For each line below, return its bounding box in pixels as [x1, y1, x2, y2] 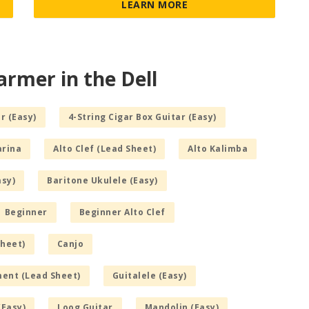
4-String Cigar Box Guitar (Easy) [68, 110, 217, 123]
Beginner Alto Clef [79, 206, 166, 218]
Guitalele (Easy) [112, 269, 187, 281]
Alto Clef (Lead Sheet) [53, 142, 156, 154]
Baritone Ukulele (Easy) [47, 174, 158, 186]
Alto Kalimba [188, 142, 248, 154]
